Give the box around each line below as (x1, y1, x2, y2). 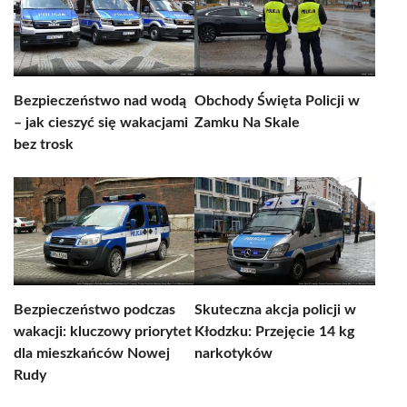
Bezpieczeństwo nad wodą (14, 94, 186, 108)
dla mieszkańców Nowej (14, 346, 170, 361)
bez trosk (14, 137, 74, 152)
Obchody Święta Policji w (194, 94, 360, 108)
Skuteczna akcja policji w (194, 303, 356, 317)
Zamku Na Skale (194, 115, 300, 130)
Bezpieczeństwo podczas (14, 303, 175, 317)
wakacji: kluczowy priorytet (14, 324, 192, 339)
